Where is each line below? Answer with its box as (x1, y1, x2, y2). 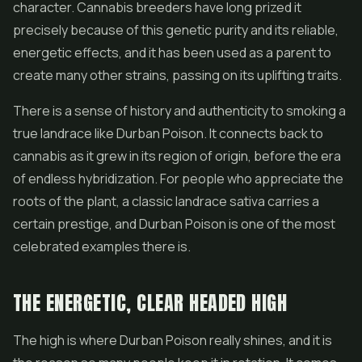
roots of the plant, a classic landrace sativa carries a (13, 192, 319, 210)
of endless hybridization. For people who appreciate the (13, 170, 343, 187)
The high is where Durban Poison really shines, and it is (13, 331, 332, 349)
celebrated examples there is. (13, 238, 191, 255)
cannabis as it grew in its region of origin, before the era (13, 147, 341, 165)
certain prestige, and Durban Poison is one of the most (13, 215, 335, 233)
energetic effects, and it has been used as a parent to (13, 44, 331, 61)
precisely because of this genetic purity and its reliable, (13, 21, 339, 39)
